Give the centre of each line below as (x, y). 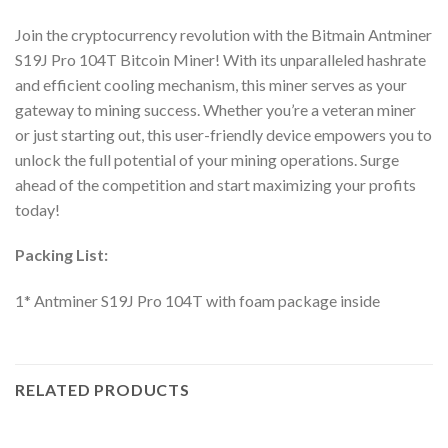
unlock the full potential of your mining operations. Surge (207, 159)
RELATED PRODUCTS (102, 390)
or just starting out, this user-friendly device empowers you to (223, 134)
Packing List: (61, 255)
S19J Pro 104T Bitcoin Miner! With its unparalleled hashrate (220, 59)
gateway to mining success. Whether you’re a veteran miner (215, 109)
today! (37, 209)
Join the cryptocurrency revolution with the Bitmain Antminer (223, 34)
